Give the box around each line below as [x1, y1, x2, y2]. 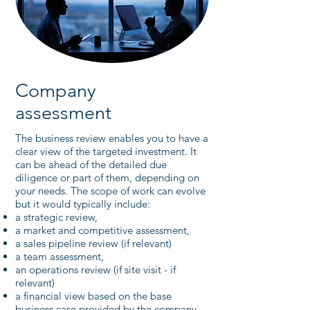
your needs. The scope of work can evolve [15, 184, 206, 197]
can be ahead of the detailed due [15, 158, 167, 171]
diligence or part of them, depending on [15, 171, 199, 184]
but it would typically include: [15, 197, 150, 210]
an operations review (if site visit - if [15, 263, 176, 276]
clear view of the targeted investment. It [15, 145, 197, 158]
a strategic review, [15, 210, 98, 224]
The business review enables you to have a [15, 131, 208, 145]
